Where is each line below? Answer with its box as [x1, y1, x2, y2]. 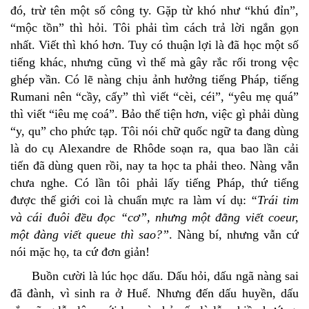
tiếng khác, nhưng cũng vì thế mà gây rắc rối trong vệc [10, 55, 299, 70]
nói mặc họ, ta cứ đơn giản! [10, 245, 150, 259]
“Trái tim [246, 193, 299, 208]
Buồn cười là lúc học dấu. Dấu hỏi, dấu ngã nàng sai [10, 269, 299, 283]
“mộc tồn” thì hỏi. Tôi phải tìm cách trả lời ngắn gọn [10, 21, 299, 35]
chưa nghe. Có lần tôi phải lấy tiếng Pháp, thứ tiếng [10, 176, 299, 190]
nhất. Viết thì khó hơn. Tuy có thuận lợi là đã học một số [10, 38, 299, 52]
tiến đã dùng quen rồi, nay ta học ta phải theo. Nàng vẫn [10, 159, 299, 173]
